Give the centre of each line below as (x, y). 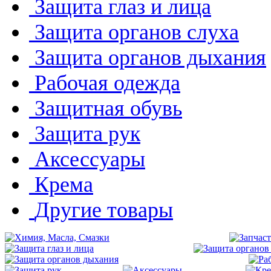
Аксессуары (90, 159)
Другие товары (104, 210)
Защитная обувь (108, 108)
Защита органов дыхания (150, 57)
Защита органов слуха (137, 32)
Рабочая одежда (107, 83)
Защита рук (87, 133)
